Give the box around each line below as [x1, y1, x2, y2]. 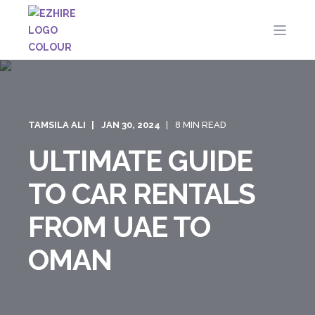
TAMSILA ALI [28, 120, 86, 130]
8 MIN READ [175, 120, 226, 130]
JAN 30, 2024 [101, 120, 160, 130]
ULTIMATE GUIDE [28, 144, 252, 177]
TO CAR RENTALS [28, 177, 255, 210]
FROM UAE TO [28, 210, 210, 243]
